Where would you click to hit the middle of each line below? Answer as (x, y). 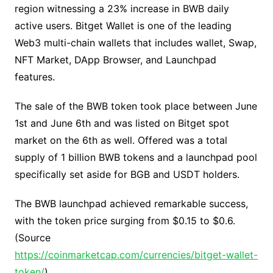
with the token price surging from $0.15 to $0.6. (125, 221)
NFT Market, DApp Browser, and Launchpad (115, 60)
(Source (32, 238)
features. (34, 77)
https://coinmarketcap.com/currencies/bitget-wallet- (136, 255)
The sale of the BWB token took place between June (136, 106)
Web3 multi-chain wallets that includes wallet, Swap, (135, 43)
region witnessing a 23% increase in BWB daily (122, 9)
